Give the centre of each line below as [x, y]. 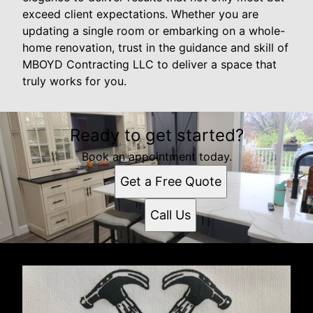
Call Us [170, 214]
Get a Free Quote [170, 181]
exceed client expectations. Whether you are [140, 14]
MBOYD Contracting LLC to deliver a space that [150, 64]
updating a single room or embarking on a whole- [154, 30]
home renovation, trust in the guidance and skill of [155, 47]
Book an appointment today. [156, 156]
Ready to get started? [156, 135]
